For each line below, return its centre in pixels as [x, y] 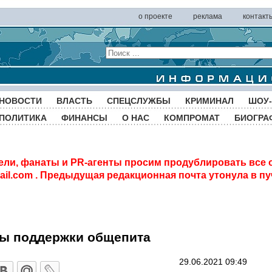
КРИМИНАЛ [209, 101]
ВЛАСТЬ [74, 101]
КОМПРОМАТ [192, 118]
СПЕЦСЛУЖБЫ [139, 101]
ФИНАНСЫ [84, 118]
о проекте [155, 16]
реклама [208, 16]
